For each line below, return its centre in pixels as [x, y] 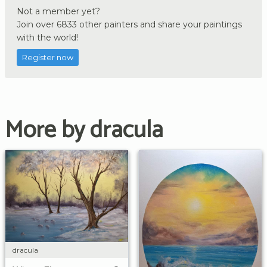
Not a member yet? [58, 11]
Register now [48, 57]
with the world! [47, 37]
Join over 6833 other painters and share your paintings [129, 24]
